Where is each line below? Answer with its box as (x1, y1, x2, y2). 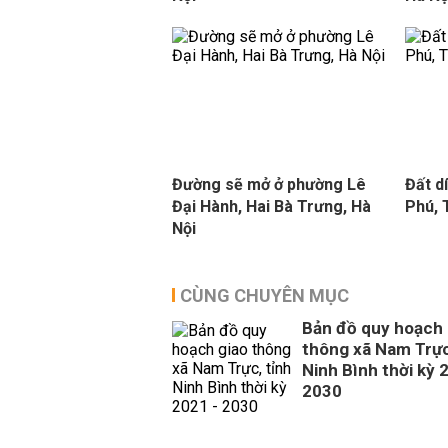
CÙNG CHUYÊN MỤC (180, 285, 349, 306)
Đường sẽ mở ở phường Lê (172, 175, 366, 194)
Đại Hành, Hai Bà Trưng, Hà (172, 197, 371, 216)
